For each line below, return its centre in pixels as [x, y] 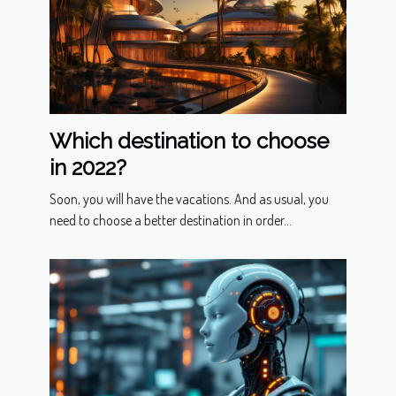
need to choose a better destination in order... [171, 220]
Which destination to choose [189, 141]
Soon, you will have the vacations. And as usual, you [189, 198]
